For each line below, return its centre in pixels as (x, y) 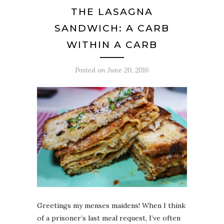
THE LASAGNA (112, 12)
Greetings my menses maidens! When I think (111, 206)
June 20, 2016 (128, 70)
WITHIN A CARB (112, 45)
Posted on (91, 70)
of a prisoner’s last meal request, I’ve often (109, 218)
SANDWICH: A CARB (112, 28)
